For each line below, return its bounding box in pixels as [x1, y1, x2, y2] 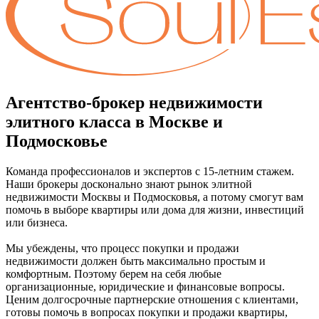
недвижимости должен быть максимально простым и [6, 254, 266, 267]
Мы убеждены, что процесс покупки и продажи [6, 241, 239, 254]
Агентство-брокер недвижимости [6, 93, 263, 112]
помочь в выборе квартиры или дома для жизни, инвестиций [6, 203, 304, 216]
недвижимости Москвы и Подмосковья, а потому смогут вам [6, 190, 303, 203]
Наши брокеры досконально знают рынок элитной [6, 177, 252, 190]
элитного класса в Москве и [6, 112, 223, 131]
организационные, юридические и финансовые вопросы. [6, 280, 285, 293]
